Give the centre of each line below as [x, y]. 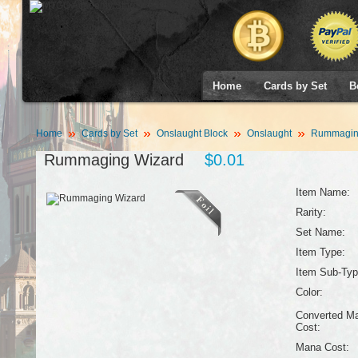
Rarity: [310, 212]
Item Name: [322, 192]
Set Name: [320, 232]
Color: [309, 292]
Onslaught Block [192, 133]
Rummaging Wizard [113, 160]
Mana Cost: [322, 347]
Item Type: [320, 252]
